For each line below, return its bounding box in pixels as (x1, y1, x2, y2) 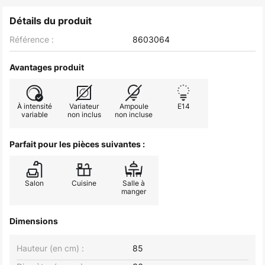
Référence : (9, 34, 54, 45)
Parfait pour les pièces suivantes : (9, 139, 145, 149)
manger (121, 186, 146, 196)
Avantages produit (9, 62, 84, 72)
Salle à (122, 178, 145, 188)
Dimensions (9, 216, 58, 226)
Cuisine (72, 178, 96, 188)
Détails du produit (9, 15, 92, 27)
